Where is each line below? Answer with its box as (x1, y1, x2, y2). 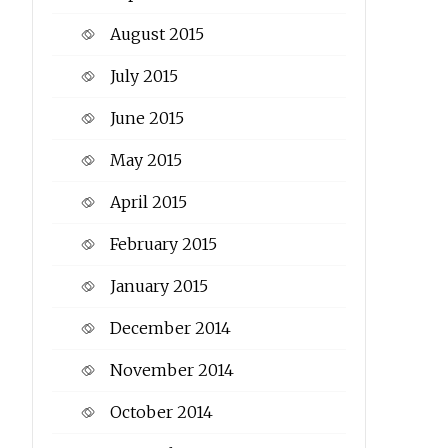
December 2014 (109, 318, 231, 339)
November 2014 (109, 360, 234, 381)
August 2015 (109, 24, 204, 45)
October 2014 (109, 402, 213, 423)
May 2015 (109, 150, 182, 171)
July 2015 (109, 66, 178, 87)
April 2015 (109, 192, 187, 213)
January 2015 (109, 276, 208, 297)
